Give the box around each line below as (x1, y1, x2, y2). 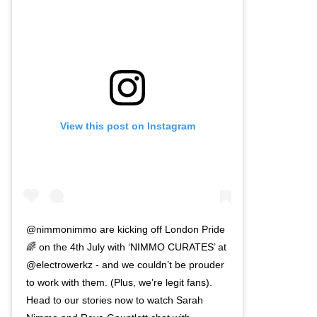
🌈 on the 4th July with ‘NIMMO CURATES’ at (26, 241, 226, 253)
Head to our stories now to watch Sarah (26, 294, 203, 306)
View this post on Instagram (59, 120, 195, 132)
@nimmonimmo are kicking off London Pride (26, 223, 225, 235)
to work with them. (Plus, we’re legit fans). (26, 276, 212, 288)
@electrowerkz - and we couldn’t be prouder (26, 258, 224, 270)
